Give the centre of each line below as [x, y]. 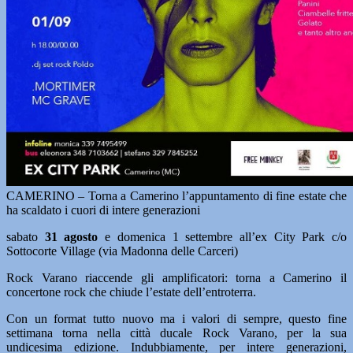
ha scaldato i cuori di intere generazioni [103, 210]
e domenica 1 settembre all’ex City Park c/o [223, 237]
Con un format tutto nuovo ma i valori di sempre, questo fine [176, 319]
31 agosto [71, 237]
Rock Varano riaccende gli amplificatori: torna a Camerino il [176, 278]
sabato [26, 237]
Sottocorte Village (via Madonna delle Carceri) [122, 251]
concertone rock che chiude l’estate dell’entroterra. [131, 292]
